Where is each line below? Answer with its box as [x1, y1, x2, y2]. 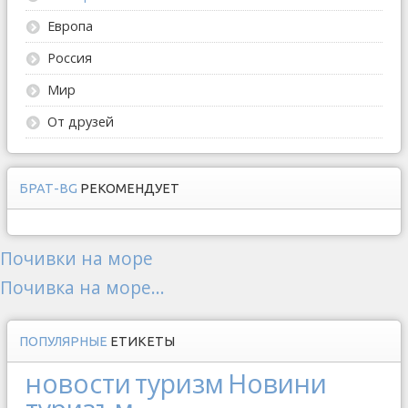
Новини [228, 364, 327, 401]
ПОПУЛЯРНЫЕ [19, 333, 110, 349]
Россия [47, 48, 92, 66]
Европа [47, 16, 93, 35]
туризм [135, 364, 224, 401]
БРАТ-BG [19, 180, 80, 196]
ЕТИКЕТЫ [110, 333, 175, 349]
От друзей [47, 112, 114, 130]
